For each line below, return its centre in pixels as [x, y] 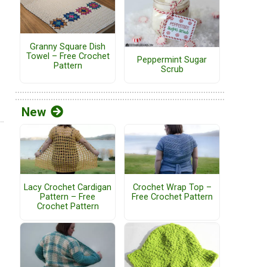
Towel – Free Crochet [68, 56]
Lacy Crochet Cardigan [68, 187]
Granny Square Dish [68, 46]
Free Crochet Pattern [172, 197]
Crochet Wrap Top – [172, 187]
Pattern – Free [68, 197]
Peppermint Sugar [172, 60]
